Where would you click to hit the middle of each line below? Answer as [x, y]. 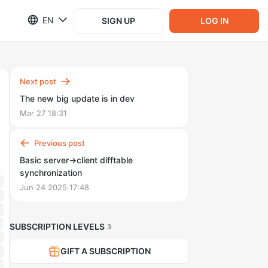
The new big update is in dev [77, 98]
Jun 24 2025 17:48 [54, 187]
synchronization [51, 173]
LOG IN [214, 20]
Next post [38, 81]
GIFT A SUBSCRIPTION [105, 251]
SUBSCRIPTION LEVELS [57, 226]
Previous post [60, 143]
